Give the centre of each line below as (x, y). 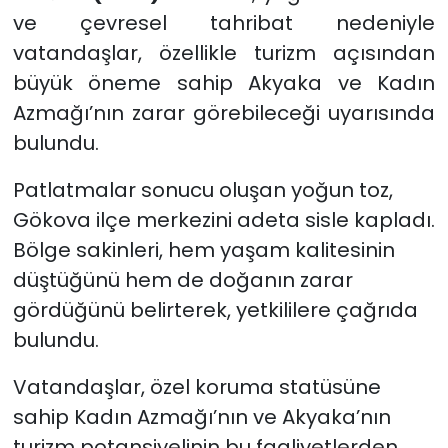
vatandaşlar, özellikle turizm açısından (224, 52)
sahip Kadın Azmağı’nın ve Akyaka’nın (201, 416)
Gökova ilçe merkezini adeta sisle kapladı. (223, 219)
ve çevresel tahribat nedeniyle (224, 22)
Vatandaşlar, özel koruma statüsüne (196, 386)
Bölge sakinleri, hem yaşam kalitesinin (203, 249)
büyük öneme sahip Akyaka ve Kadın (224, 82)
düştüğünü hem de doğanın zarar (182, 279)
